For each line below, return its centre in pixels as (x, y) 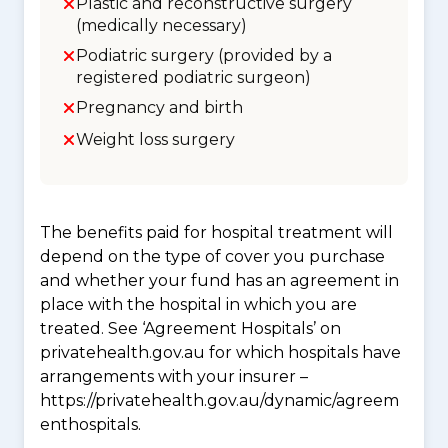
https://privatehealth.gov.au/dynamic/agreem (219, 400)
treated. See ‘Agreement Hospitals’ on (190, 328)
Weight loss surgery (155, 139)
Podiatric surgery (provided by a (204, 55)
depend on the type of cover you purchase (212, 256)
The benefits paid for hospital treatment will (216, 232)
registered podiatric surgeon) (193, 77)
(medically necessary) (161, 25)
